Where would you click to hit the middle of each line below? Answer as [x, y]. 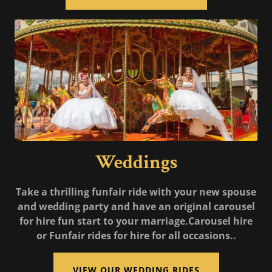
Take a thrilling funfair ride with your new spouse [136, 192]
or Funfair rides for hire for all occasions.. [136, 236]
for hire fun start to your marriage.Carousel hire [136, 221]
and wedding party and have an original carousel [136, 207]
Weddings [136, 163]
